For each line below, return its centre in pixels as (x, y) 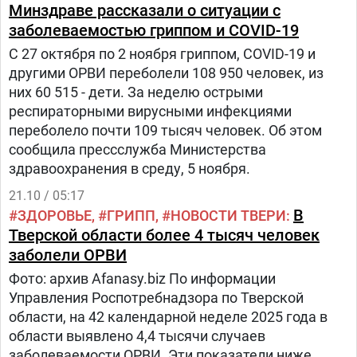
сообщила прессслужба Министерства (137, 149)
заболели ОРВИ (68, 255)
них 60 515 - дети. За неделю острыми (136, 92)
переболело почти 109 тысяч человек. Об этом (165, 130)
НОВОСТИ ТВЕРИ (228, 216)
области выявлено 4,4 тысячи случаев (137, 336)
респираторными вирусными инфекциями (150, 111)
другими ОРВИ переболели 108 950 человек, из (166, 73)
